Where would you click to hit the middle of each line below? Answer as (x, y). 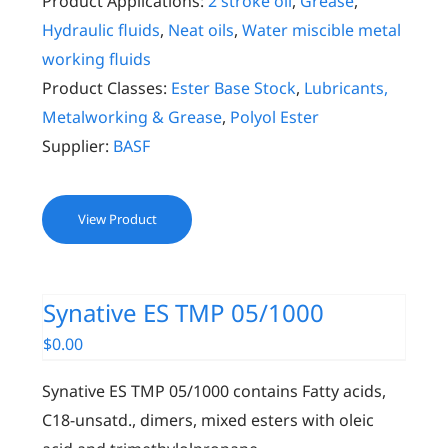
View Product (117, 219)
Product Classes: (105, 88)
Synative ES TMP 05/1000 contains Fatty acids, (214, 391)
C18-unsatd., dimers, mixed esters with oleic (208, 420)
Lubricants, (346, 88)
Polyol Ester (275, 117)
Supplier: (76, 146)
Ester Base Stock (234, 88)
